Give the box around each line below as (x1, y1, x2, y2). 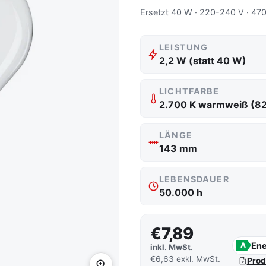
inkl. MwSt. (150, 242, 194, 252)
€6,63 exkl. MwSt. (150, 254, 221, 264)
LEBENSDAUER (159, 174, 229, 184)
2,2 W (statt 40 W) (159, 55, 247, 66)
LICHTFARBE (159, 86, 220, 96)
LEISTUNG (159, 42, 208, 52)
